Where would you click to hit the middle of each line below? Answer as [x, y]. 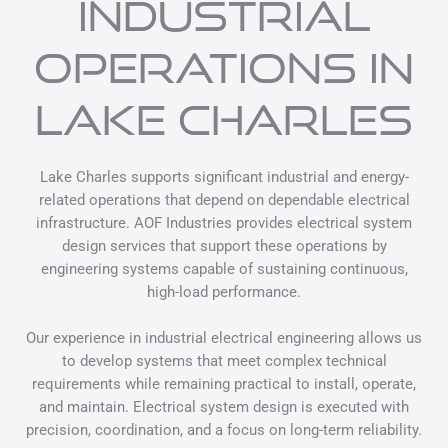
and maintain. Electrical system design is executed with [224, 407]
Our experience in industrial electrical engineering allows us [224, 338]
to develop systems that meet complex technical [224, 361]
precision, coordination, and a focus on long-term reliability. [224, 430]
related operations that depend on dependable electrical [224, 199]
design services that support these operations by [224, 245]
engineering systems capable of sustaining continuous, [224, 268]
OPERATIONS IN [224, 67]
